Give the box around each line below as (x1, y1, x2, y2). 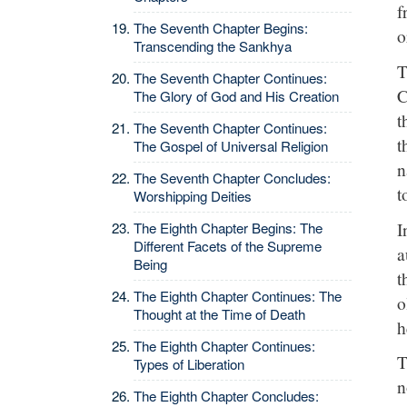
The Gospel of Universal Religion (134, 136, 328, 155)
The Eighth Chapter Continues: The (134, 286, 342, 305)
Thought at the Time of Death (134, 304, 305, 323)
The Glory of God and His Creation (134, 86, 339, 105)
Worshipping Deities (134, 186, 252, 205)
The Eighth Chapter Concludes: (134, 386, 319, 405)
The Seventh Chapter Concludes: (134, 168, 331, 187)
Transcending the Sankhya (134, 36, 292, 55)
